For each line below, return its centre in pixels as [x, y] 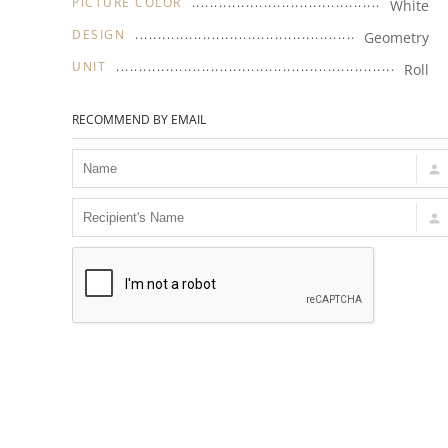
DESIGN [98, 35]
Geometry [396, 38]
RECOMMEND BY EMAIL [139, 120]
